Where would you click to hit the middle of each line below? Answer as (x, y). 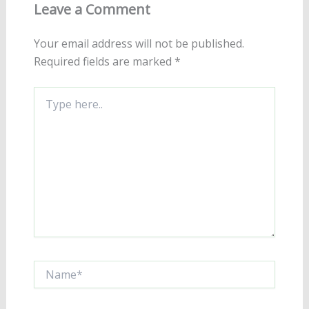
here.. (45, 107)
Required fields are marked (104, 62)
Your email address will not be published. (139, 44)
